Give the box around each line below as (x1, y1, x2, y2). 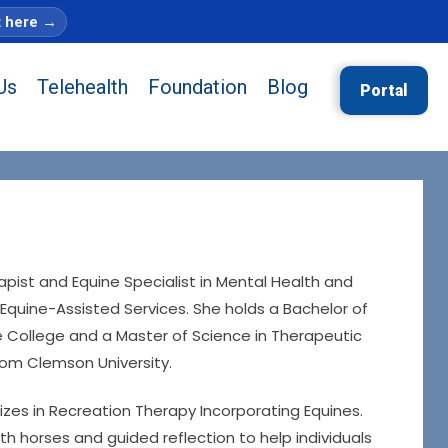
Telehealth (37, 74, 128, 99)
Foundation (148, 74, 247, 99)
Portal (360, 81, 408, 100)
